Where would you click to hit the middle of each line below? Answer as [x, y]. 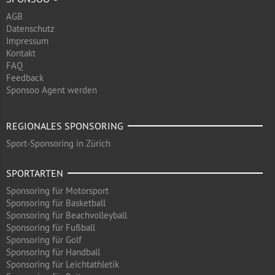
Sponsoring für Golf [44, 240]
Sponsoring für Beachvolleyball [67, 215]
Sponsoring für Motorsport [57, 191]
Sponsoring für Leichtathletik [63, 264]
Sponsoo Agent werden [52, 90]
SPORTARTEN [35, 173]
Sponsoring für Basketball [56, 203]
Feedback [25, 78]
